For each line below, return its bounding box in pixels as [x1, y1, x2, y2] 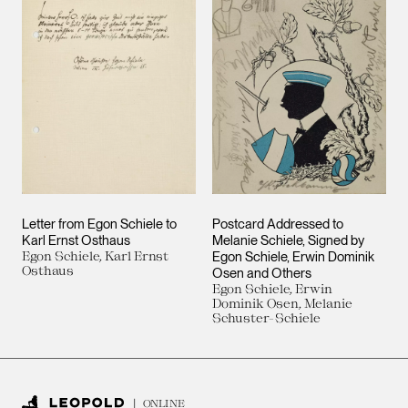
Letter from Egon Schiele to [22, 216, 177, 233]
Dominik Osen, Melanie [212, 296, 352, 311]
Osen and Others [212, 265, 311, 282]
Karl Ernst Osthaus [22, 232, 130, 250]
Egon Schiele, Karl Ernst [22, 249, 168, 264]
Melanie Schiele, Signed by [212, 232, 364, 250]
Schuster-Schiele [212, 311, 321, 326]
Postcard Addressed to [212, 216, 343, 233]
